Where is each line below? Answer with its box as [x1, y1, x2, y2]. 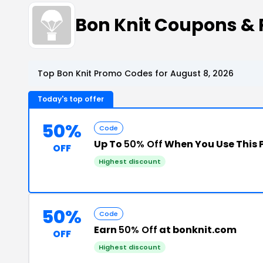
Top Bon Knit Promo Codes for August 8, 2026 [38, 68, 234, 79]
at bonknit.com [157, 223, 237, 237]
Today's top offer [38, 94, 104, 104]
